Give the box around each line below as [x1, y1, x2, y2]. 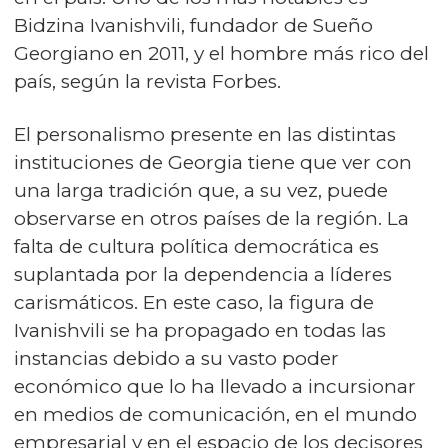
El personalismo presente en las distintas [14, 123, 396, 147]
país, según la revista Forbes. [14, 70, 281, 94]
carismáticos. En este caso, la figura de [14, 291, 374, 315]
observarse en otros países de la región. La [14, 207, 409, 231]
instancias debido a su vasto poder [14, 347, 339, 371]
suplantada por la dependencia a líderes [14, 263, 392, 287]
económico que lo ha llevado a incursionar [14, 375, 416, 399]
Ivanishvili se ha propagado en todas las [14, 319, 386, 343]
